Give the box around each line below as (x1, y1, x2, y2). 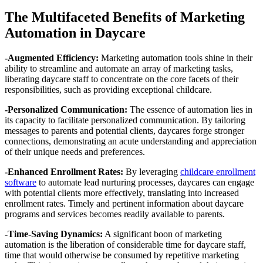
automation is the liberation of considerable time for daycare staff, (5, 239, 246, 249)
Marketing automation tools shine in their (101, 52, 252, 63)
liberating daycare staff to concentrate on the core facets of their (5, 73, 238, 84)
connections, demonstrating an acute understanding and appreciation (5, 136, 257, 146)
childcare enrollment (180, 166, 255, 177)
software (5, 177, 36, 187)
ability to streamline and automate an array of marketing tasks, (5, 63, 233, 73)
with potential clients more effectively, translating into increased (5, 187, 239, 198)
